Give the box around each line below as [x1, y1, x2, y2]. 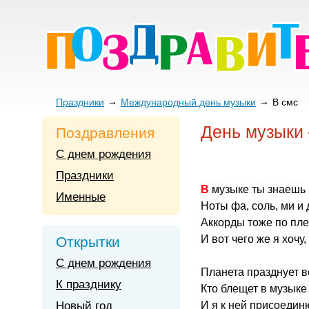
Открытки [56, 234, 120, 250]
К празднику [56, 278, 121, 291]
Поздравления [56, 125, 154, 141]
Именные [56, 190, 106, 203]
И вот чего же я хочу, [201, 233, 306, 245]
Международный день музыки [121, 97, 256, 108]
